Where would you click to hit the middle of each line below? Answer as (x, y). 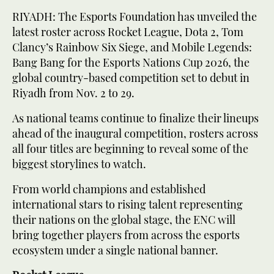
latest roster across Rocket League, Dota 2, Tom (128, 31)
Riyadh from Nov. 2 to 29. (73, 93)
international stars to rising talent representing (128, 204)
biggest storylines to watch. (79, 164)
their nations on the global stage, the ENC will (124, 219)
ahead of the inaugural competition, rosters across (135, 133)
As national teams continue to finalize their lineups (135, 118)
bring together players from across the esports (126, 235)
